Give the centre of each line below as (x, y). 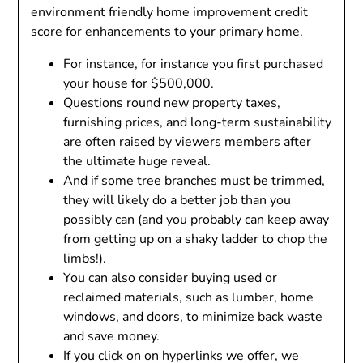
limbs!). (85, 258)
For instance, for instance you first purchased (194, 64)
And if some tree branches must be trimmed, (194, 180)
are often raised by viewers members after (188, 141)
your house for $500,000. (139, 83)
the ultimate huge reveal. (137, 161)
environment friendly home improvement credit (170, 12)
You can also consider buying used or (171, 278)
